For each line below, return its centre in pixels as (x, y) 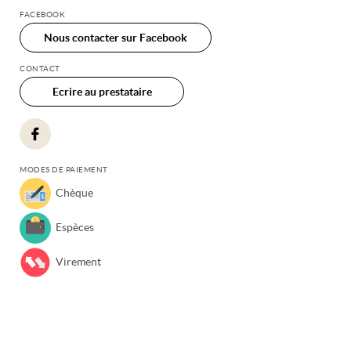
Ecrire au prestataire (102, 91)
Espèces (75, 227)
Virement (78, 262)
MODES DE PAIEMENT (64, 169)
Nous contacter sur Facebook (116, 37)
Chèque (74, 193)
